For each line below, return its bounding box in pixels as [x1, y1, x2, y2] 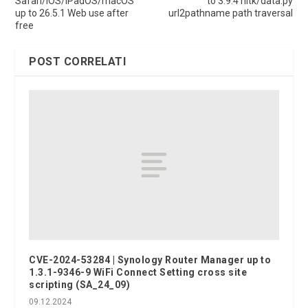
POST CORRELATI [29, 54, 126, 68]
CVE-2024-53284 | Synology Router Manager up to [29, 254, 272, 265]
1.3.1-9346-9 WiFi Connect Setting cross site [29, 266, 247, 278]
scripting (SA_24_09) [29, 278, 131, 290]
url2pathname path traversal [168, 7, 293, 19]
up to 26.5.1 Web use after [15, 7, 129, 19]
